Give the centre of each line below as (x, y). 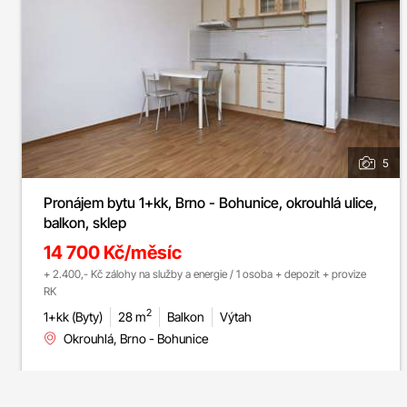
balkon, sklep (85, 222)
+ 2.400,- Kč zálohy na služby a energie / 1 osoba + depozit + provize (205, 273)
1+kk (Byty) (73, 316)
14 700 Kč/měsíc (113, 252)
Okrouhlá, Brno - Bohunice (136, 338)
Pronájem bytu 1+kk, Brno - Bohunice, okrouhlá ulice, (210, 202)
